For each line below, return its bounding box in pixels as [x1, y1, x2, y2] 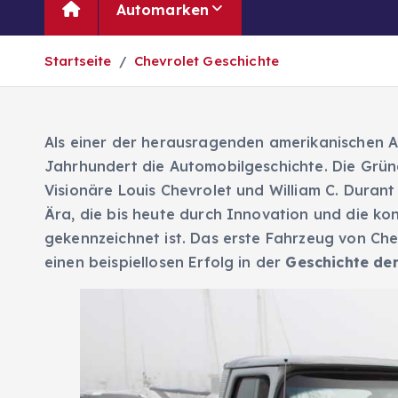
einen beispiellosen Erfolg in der [44, 253, 286, 271]
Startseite [44, 52, 112, 69]
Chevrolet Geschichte [133, 52, 279, 69]
